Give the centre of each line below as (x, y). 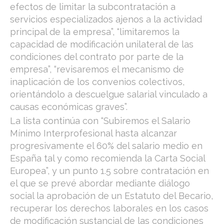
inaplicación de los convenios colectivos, (97, 82)
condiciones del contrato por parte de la (97, 57)
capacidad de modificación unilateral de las (102, 44)
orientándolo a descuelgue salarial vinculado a (109, 94)
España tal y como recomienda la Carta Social (107, 158)
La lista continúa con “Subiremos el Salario (100, 121)
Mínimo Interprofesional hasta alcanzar (93, 133)
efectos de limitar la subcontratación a (93, 7)
